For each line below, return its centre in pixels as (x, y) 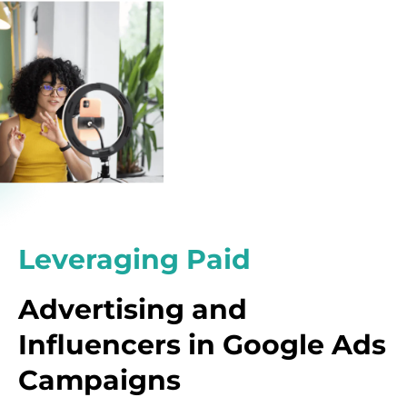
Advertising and (132, 309)
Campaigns (99, 380)
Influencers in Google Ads (202, 344)
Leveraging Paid (134, 259)
